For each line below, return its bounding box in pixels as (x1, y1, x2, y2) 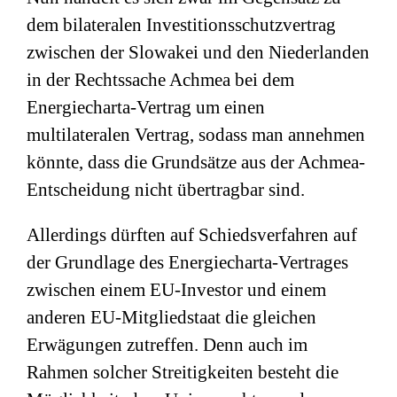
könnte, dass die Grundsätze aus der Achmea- (27, 152, 365, 173)
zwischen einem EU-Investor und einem (27, 279, 326, 300)
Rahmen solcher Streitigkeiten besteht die (27, 362, 339, 383)
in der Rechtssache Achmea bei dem (27, 69, 294, 90)
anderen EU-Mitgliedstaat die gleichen (27, 307, 316, 328)
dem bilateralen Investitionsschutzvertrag (27, 14, 336, 35)
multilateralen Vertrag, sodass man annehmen (27, 124, 365, 145)
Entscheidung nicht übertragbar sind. (27, 179, 305, 200)
